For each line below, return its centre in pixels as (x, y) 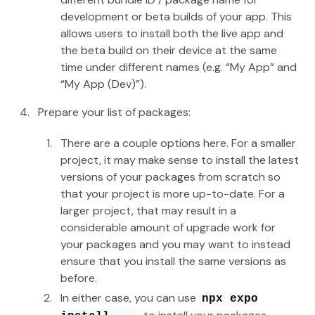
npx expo (230, 298)
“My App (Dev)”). (104, 84)
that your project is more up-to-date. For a (173, 193)
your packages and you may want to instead (176, 244)
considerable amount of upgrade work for (168, 227)
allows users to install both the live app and (172, 33)
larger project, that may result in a (149, 210)
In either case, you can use (130, 297)
